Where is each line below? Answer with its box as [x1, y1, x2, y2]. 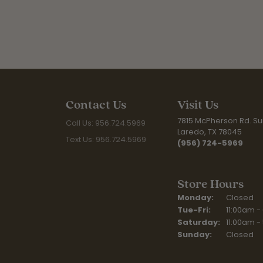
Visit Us [177, 96, 218, 113]
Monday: [177, 191, 214, 203]
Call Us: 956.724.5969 [66, 117, 146, 129]
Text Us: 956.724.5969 [66, 133, 146, 145]
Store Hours [177, 175, 244, 192]
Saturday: [177, 216, 220, 228]
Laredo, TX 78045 [177, 126, 242, 137]
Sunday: [177, 228, 212, 240]
